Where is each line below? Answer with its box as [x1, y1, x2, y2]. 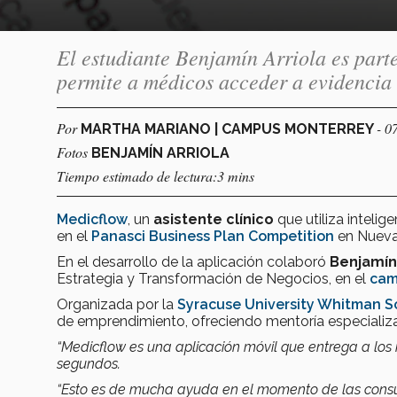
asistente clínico [153, 210, 277, 228]
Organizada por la [57, 295, 177, 313]
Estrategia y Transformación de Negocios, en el [57, 269, 370, 287]
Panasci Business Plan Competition [91, 227, 338, 245]
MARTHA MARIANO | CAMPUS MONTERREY [81, 120, 377, 137]
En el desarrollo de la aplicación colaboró [57, 253, 326, 270]
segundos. [57, 354, 124, 372]
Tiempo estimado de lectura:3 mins [57, 166, 254, 185]
